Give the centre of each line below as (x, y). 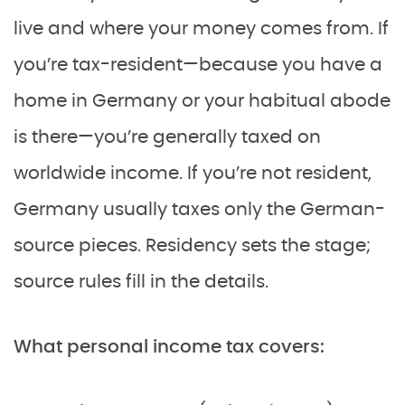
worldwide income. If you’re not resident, (193, 173)
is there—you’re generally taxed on (167, 137)
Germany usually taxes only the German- (199, 209)
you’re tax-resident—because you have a (198, 65)
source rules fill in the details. (141, 282)
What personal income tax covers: (169, 347)
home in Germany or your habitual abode (202, 101)
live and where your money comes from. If (201, 28)
